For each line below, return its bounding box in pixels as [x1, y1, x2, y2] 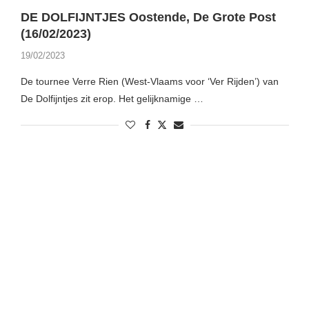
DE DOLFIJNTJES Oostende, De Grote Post [20, 10, 276, 25]
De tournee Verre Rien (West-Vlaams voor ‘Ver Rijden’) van [20, 76, 279, 88]
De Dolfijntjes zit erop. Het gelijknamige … [20, 93, 203, 105]
